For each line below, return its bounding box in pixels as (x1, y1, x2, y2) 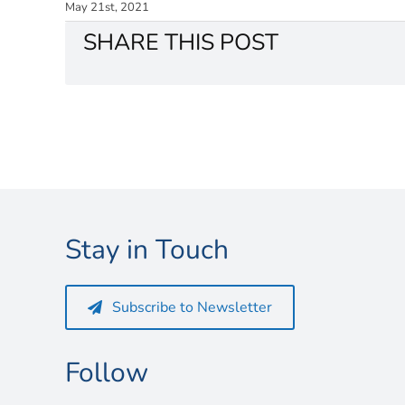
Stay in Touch (64, 231, 229, 268)
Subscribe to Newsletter (112, 297, 273, 317)
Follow (64, 354, 148, 391)
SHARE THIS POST (83, 26, 278, 58)
